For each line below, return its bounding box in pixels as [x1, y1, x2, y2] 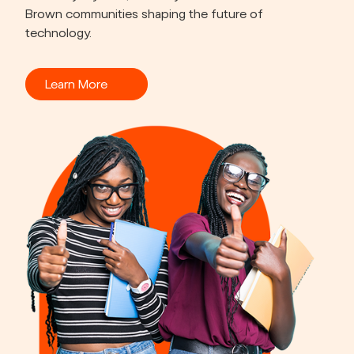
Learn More [45, 78, 107, 92]
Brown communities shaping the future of [25, 8, 263, 21]
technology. [25, 27, 92, 40]
